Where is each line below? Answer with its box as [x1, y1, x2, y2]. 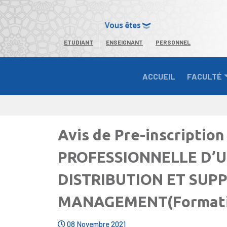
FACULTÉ [186, 71, 222, 81]
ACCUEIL [142, 71, 176, 81]
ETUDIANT [64, 38, 93, 46]
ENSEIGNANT [106, 38, 143, 46]
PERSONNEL [156, 38, 191, 46]
